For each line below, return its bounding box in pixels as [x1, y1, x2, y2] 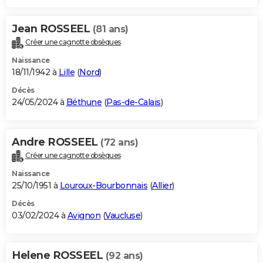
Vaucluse [105, 210, 140, 221]
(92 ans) [105, 250, 143, 262]
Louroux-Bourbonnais [59, 180, 147, 191]
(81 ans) [92, 23, 129, 35]
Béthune [66, 97, 102, 108]
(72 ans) [100, 137, 138, 149]
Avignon [67, 210, 100, 221]
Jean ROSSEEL [12, 22, 93, 36]
